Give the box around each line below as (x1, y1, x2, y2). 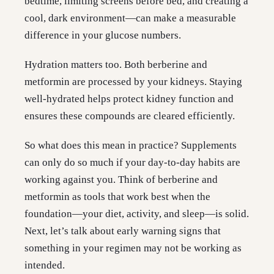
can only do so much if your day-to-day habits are (24, 157, 240, 169)
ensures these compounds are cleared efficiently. (24, 110, 235, 122)
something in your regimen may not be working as (24, 242, 242, 254)
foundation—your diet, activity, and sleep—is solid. (24, 208, 249, 220)
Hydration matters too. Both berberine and (24, 59, 207, 71)
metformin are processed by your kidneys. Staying (24, 76, 242, 88)
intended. (24, 259, 65, 272)
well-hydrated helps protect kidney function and (24, 93, 234, 105)
